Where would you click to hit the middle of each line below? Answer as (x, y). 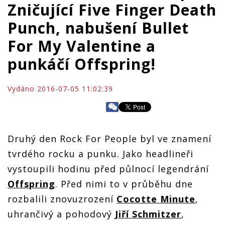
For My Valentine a (82, 46)
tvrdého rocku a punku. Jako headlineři (100, 154)
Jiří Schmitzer (148, 214)
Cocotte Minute (156, 199)
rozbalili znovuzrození (62, 199)
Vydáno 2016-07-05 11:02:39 (60, 89)
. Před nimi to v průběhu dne (124, 184)
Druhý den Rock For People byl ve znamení (109, 139)
